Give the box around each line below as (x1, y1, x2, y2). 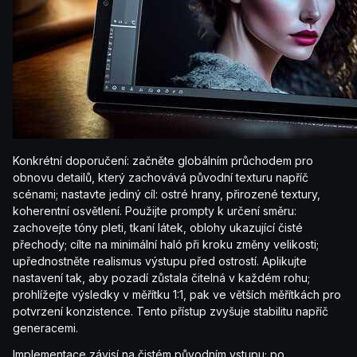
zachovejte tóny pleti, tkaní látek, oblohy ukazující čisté (13, 221, 303, 235)
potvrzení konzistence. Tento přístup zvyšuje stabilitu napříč (13, 304, 328, 319)
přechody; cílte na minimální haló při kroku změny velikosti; (13, 237, 319, 252)
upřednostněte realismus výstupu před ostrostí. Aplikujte (13, 254, 307, 269)
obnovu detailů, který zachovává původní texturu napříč (13, 171, 308, 185)
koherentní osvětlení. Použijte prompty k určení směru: (13, 204, 296, 218)
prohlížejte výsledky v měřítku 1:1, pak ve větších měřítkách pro (13, 288, 341, 302)
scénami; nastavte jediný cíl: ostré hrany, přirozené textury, (13, 187, 320, 202)
